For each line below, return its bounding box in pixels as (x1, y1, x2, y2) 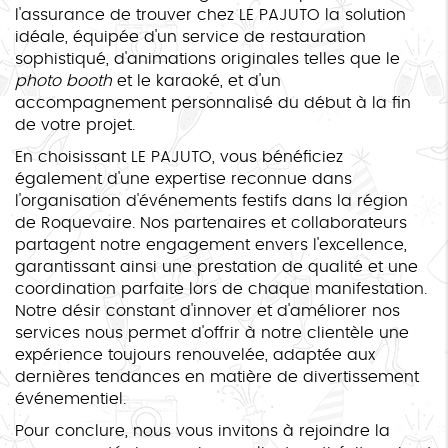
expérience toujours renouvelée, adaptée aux (15, 346, 375, 363)
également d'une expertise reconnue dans (15, 170, 352, 187)
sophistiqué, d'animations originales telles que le (15, 50, 400, 67)
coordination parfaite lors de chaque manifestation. (15, 280, 427, 297)
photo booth (15, 72, 112, 89)
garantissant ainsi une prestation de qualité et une (15, 258, 418, 275)
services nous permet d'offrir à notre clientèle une (15, 324, 409, 341)
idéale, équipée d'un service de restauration (15, 28, 366, 45)
